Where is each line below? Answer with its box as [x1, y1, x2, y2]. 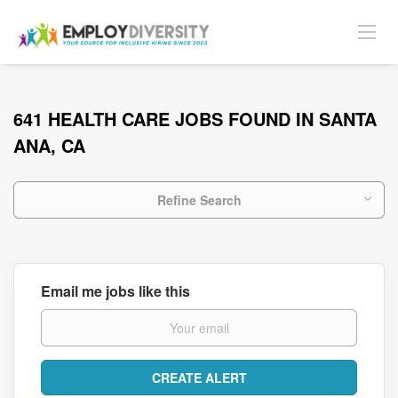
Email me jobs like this [41, 281, 190, 301]
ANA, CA [13, 132, 85, 158]
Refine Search [156, 191, 242, 209]
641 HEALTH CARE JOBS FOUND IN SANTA [13, 106, 377, 131]
